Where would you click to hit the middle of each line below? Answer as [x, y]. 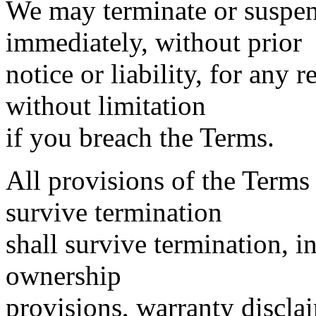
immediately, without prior [154, 42]
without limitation [106, 105]
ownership [63, 275]
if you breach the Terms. [140, 137]
